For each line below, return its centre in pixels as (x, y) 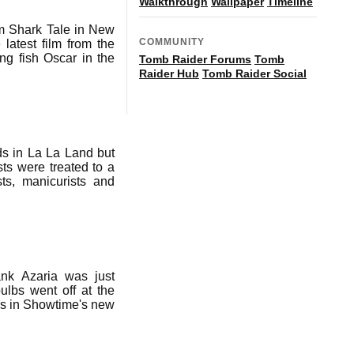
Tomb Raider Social (254, 73)
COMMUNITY (172, 41)
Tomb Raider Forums (195, 59)
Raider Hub (169, 73)
